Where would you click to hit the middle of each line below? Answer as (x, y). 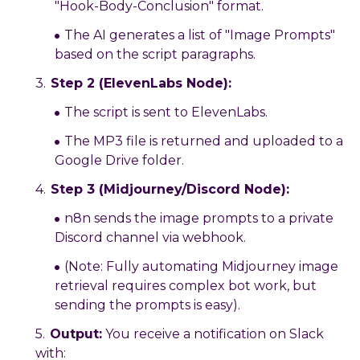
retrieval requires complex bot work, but (186, 286)
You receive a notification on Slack (213, 334)
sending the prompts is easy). (147, 305)
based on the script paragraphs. (155, 55)
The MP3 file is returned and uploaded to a (204, 141)
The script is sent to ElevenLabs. (166, 112)
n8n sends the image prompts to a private (199, 219)
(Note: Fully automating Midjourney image (201, 267)
